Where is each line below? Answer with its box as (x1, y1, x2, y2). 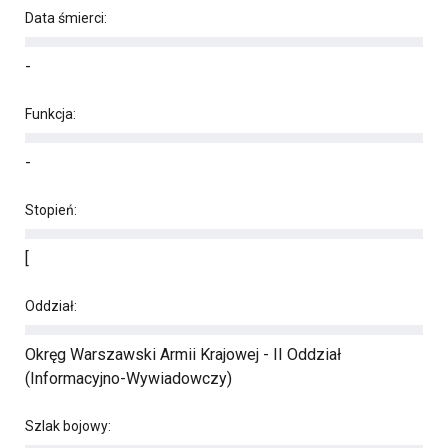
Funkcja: (25, 106, 76, 122)
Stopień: (25, 202, 77, 218)
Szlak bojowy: (25, 418, 111, 434)
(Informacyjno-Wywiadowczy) (25, 369, 232, 388)
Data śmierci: (25, 10, 107, 26)
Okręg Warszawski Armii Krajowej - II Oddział (25, 345, 341, 364)
